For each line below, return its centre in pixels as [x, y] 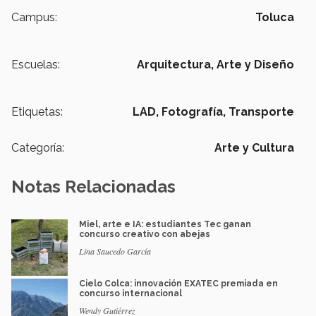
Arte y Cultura [254, 148]
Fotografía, [194, 112]
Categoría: [38, 148]
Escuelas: [36, 65]
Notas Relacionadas [93, 187]
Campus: [34, 18]
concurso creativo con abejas [145, 235]
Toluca [275, 18]
